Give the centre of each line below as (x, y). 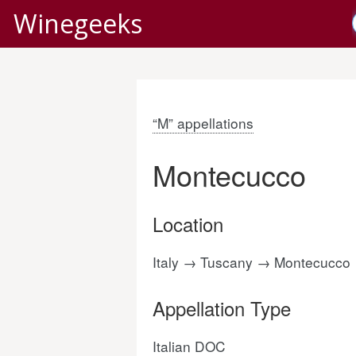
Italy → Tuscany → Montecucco (252, 262)
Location (188, 224)
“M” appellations (203, 123)
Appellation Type (222, 308)
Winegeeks (78, 23)
